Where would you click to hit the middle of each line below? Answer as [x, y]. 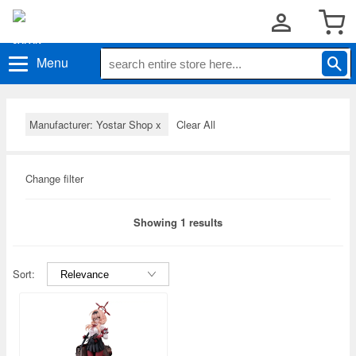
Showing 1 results [178, 222]
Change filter [54, 178]
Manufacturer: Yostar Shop [93, 124]
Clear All [196, 124]
